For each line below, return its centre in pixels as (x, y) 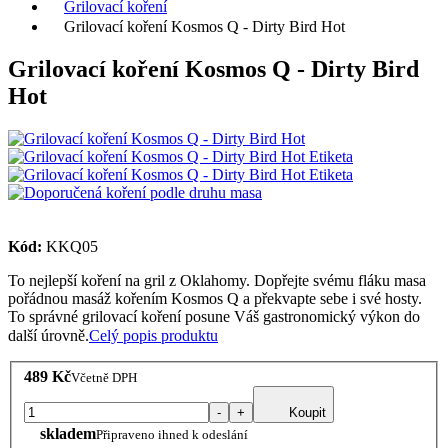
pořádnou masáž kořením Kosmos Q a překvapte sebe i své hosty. (215, 298)
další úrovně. (48, 335)
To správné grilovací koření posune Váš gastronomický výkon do (214, 316)
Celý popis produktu (153, 335)
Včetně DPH (104, 378)
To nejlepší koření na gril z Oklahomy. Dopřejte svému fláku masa (217, 280)
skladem (68, 434)
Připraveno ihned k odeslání (172, 435)
